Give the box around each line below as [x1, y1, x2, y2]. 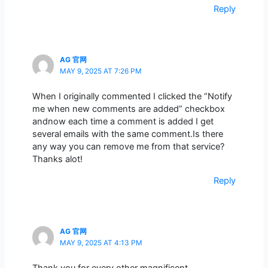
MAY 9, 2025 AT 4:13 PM [59, 239, 142, 248]
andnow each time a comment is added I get [32, 116, 214, 127]
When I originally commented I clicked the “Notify [32, 91, 232, 102]
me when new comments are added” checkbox [32, 103, 225, 115]
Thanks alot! [32, 154, 83, 165]
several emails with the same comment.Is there [32, 129, 223, 140]
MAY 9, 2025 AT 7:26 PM [59, 67, 142, 76]
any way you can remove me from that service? [32, 141, 224, 153]
